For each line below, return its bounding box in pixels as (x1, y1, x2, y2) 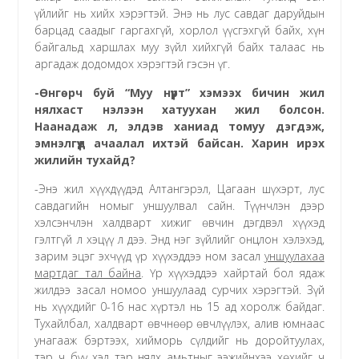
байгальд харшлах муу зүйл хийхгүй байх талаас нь (34, 38, 325, 54)
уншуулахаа (264, 248, 325, 264)
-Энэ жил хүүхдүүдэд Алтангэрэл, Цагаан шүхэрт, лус (34, 180, 325, 196)
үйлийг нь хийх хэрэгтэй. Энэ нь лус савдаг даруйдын (34, 5, 325, 21)
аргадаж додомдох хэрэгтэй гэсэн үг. (34, 55, 231, 71)
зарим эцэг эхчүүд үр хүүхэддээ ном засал (34, 248, 264, 264)
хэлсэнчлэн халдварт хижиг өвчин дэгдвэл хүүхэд (34, 214, 325, 230)
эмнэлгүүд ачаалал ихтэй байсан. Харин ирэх (34, 135, 325, 151)
